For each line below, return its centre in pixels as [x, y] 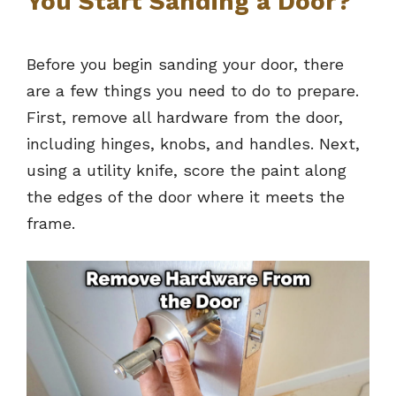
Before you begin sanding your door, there [185, 65]
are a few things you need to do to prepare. [193, 91]
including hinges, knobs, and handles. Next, [193, 144]
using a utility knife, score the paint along [187, 171]
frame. [51, 224]
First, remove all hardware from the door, [185, 118]
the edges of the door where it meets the [186, 197]
